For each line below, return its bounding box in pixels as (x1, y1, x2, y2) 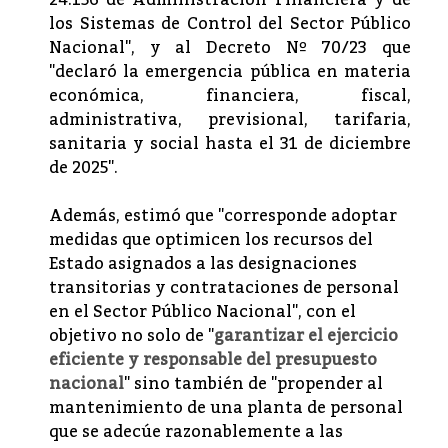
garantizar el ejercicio (214, 320, 398, 353)
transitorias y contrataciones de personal (49, 272, 399, 305)
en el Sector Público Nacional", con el (49, 296, 356, 329)
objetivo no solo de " (49, 320, 214, 353)
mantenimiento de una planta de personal (49, 392, 403, 425)
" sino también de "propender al (124, 368, 383, 401)
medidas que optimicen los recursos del (49, 224, 373, 257)
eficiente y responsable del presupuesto (49, 344, 377, 377)
